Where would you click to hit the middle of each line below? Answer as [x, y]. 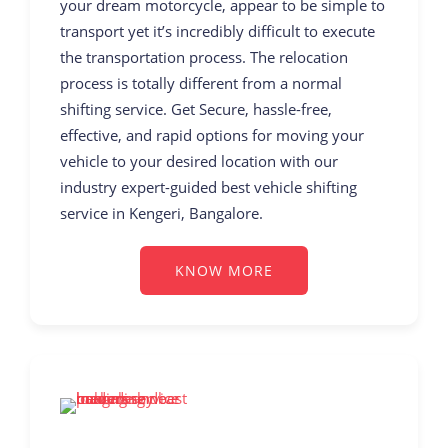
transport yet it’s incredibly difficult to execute [217, 30]
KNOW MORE [224, 270]
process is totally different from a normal [201, 82]
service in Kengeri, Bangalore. [161, 212]
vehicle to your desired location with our [199, 160]
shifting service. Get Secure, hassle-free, [196, 108]
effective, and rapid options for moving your [212, 134]
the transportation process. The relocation [204, 56]
